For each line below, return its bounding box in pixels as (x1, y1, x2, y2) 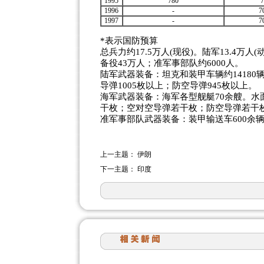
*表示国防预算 (100, 36, 158, 45)
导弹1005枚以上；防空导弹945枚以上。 (100, 81, 257, 90)
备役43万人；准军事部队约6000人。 (100, 58, 243, 68)
